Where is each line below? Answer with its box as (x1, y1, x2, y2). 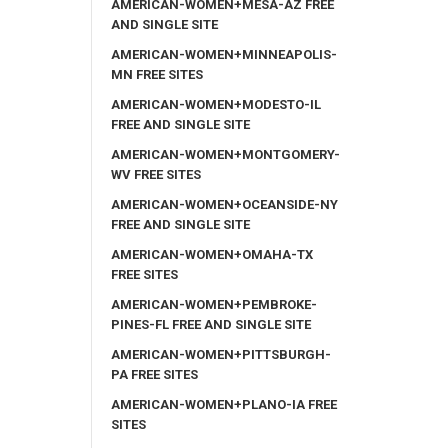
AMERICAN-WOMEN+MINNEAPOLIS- (111, 46, 337, 62)
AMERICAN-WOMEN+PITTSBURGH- (111, 346, 331, 362)
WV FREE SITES (111, 166, 201, 182)
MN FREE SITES (111, 66, 203, 82)
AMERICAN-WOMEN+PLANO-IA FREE (111, 396, 337, 412)
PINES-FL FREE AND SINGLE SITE (111, 316, 311, 332)
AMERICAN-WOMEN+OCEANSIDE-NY (111, 196, 338, 212)
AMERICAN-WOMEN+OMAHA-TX (111, 246, 313, 262)
